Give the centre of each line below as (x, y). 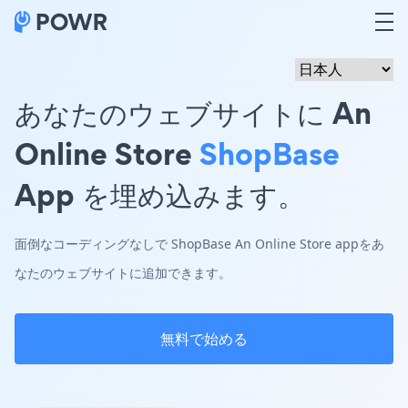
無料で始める (204, 339)
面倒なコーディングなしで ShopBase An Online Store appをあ (199, 244)
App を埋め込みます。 (160, 194)
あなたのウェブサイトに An (193, 112)
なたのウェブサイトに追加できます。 (123, 273)
